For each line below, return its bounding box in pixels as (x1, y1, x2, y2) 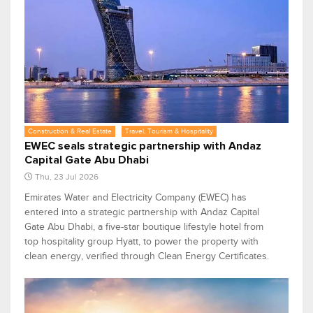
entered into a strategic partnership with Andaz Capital (24, 207, 259, 218)
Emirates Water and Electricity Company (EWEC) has (24, 192, 247, 203)
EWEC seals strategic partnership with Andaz (24, 140, 261, 152)
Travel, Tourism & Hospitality (125, 127, 213, 136)
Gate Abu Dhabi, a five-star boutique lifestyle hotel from (24, 221, 263, 233)
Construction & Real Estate (28, 127, 112, 136)
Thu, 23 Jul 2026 (35, 172, 99, 182)
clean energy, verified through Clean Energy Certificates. (24, 251, 269, 262)
